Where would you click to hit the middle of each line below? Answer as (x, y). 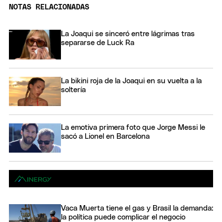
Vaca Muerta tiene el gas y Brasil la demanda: (137, 209)
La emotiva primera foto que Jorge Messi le (133, 128)
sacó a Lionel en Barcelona (105, 137)
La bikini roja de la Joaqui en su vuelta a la (131, 81)
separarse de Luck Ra (98, 43)
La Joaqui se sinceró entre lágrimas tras (128, 34)
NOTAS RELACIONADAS (49, 7)
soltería (73, 90)
